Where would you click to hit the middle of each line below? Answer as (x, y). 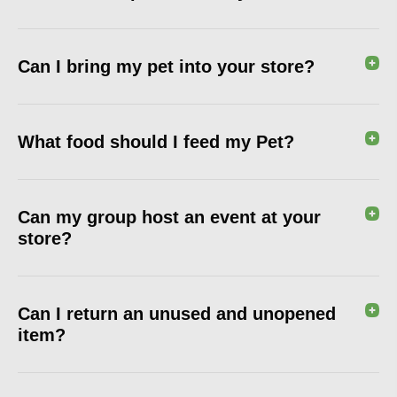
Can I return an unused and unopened (177, 314)
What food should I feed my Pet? (156, 142)
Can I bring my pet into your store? (166, 66)
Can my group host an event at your (169, 217)
